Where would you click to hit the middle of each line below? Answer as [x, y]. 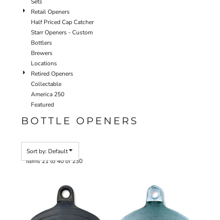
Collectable [46, 84]
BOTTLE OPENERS [80, 121]
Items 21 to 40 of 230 [54, 161]
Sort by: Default [47, 151]
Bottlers [41, 43]
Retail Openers [50, 12]
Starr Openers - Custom [62, 32]
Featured [42, 105]
